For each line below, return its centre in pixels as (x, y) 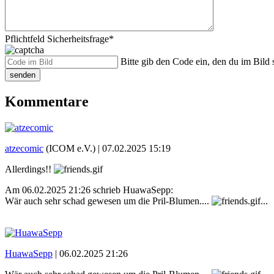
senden (23, 75)
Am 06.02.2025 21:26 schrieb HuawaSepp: (89, 190)
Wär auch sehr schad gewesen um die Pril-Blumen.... (108, 201)
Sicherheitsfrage (78, 39)
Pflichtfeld (26, 39)
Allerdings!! (29, 169)
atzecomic (24, 148)
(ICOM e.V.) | (73, 148)
